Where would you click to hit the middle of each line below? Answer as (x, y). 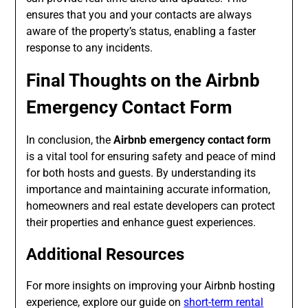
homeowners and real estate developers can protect (151, 206)
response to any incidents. (90, 48)
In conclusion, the (70, 140)
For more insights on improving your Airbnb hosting (151, 286)
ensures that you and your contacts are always (139, 15)
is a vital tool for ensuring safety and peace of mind (151, 157)
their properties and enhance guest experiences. (141, 223)
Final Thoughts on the (116, 81)
